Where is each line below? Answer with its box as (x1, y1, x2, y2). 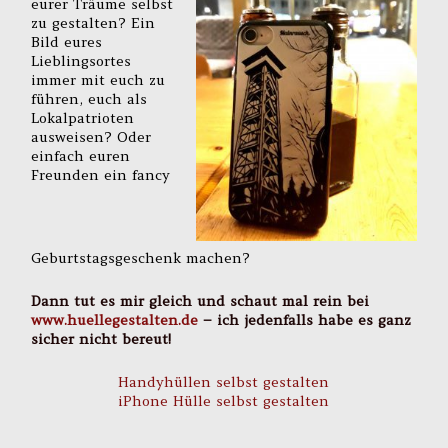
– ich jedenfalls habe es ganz (198, 310, 412, 329)
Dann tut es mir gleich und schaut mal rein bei (31, 291, 370, 310)
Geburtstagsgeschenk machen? (31, 249, 251, 268)
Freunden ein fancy (31, 166, 171, 185)
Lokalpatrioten (31, 109, 135, 128)
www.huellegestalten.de (31, 310, 199, 329)
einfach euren (31, 147, 131, 166)
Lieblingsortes (31, 52, 132, 71)
